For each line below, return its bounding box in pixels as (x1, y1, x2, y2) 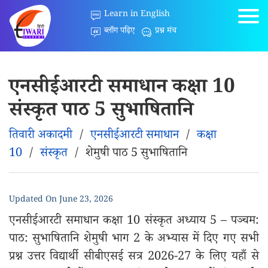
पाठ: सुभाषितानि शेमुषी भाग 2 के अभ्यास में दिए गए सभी (9, 230, 259, 249)
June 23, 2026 (59, 194, 113, 207)
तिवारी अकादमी (9, 127, 72, 146)
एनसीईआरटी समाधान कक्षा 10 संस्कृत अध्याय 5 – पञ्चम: (9, 212, 259, 232)
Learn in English (104, 8, 170, 22)
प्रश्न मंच (155, 25, 177, 38)
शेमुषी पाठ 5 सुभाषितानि (86, 145, 187, 164)
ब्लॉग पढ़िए (104, 25, 135, 38)
